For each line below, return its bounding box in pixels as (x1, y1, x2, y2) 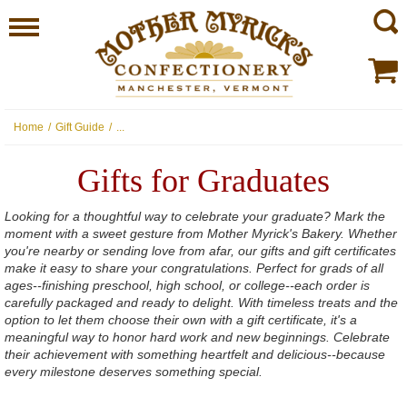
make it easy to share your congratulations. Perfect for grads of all (5, 261, 383, 275)
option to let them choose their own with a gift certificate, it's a (5, 313, 357, 327)
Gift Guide (55, 121, 104, 134)
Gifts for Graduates (77, 163, 330, 199)
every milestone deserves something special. (5, 364, 263, 379)
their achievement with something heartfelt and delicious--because (5, 347, 385, 362)
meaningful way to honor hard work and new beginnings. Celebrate (5, 330, 390, 344)
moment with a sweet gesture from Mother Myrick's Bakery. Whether (5, 226, 397, 241)
